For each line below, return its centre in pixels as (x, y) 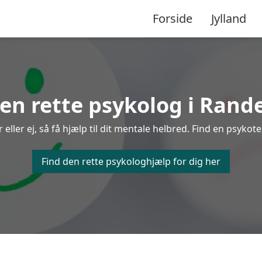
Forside (173, 18)
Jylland (229, 18)
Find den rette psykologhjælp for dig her (131, 161)
